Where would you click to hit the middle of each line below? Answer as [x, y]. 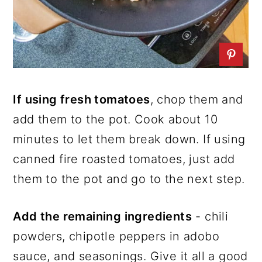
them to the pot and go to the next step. [129, 179]
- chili [210, 217]
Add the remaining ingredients [102, 217]
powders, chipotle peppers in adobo [116, 237]
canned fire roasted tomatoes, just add [124, 159]
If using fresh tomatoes [82, 100]
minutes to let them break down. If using [129, 139]
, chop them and [196, 100]
